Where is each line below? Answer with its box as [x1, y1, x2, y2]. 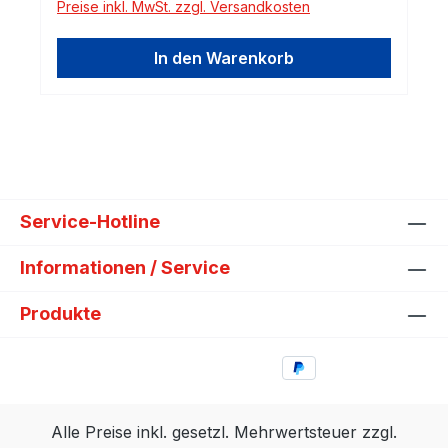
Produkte [20, 303, 101, 325]
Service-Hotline [20, 211, 160, 233]
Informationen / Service [20, 257, 230, 279]
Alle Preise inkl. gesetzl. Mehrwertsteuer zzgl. [51, 422, 397, 442]
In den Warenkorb [154, 48, 294, 68]
